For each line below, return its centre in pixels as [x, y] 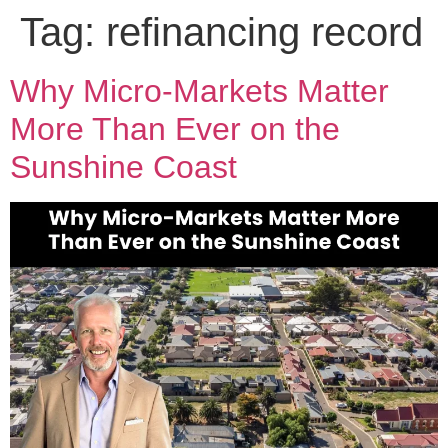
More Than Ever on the [175, 129]
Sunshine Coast [123, 167]
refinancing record [264, 32]
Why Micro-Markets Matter [199, 91]
